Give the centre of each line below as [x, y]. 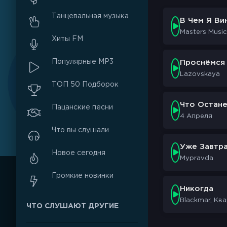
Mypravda [197, 158]
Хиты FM [67, 39]
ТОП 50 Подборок [85, 84]
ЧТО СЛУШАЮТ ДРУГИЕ [72, 206]
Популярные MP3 [83, 62]
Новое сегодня [79, 153]
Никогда [197, 189]
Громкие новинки [83, 176]
